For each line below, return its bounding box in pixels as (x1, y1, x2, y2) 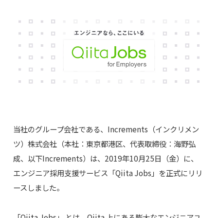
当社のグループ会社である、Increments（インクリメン (13, 124, 199, 135)
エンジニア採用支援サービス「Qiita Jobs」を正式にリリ (13, 167, 202, 179)
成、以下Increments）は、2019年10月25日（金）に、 (13, 153, 198, 164)
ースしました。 (13, 182, 64, 193)
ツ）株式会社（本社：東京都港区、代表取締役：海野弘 (13, 138, 196, 149)
